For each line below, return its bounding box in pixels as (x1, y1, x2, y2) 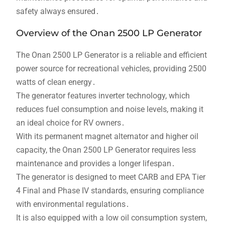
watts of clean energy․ (16, 77, 96, 87)
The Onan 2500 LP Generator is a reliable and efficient (16, 50, 207, 60)
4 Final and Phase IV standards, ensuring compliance (16, 185, 204, 195)
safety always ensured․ (16, 6, 99, 16)
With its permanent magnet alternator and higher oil (16, 131, 198, 141)
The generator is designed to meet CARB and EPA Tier (16, 172, 205, 182)
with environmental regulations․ (16, 199, 130, 209)
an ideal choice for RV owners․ (16, 118, 125, 128)
